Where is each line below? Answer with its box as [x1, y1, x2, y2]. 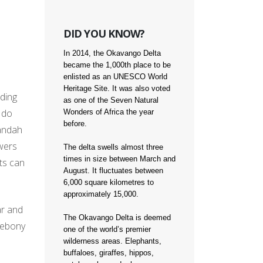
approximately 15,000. [63, 190, 139, 198]
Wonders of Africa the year [63, 107, 154, 116]
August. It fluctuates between [63, 166, 163, 175]
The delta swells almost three [63, 143, 163, 151]
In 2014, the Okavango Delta [63, 49, 161, 58]
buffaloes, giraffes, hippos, [63, 248, 154, 257]
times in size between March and [63, 154, 176, 163]
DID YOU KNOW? [63, 26, 145, 41]
